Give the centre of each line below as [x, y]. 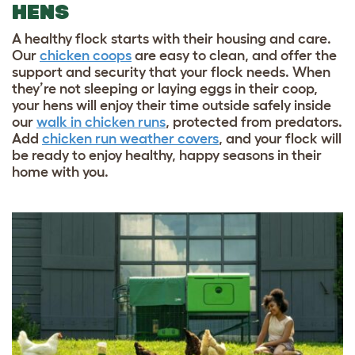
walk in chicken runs [101, 122]
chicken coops [86, 56]
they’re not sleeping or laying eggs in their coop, [165, 89]
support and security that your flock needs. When [171, 73]
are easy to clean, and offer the [234, 56]
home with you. [60, 172]
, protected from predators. [254, 122]
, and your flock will [280, 139]
